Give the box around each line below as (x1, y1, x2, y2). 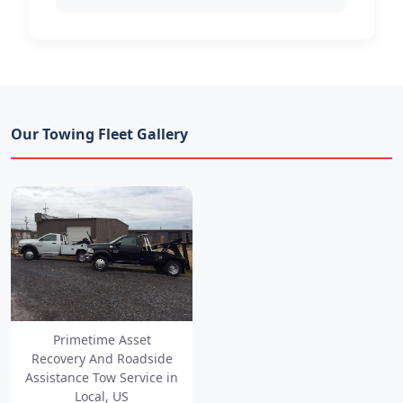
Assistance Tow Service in (25, 369, 178, 387)
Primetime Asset (52, 331, 151, 349)
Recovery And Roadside (31, 350, 173, 368)
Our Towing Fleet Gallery (11, 123, 188, 144)
